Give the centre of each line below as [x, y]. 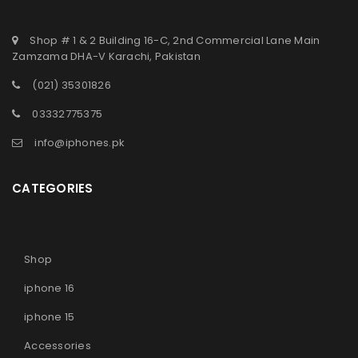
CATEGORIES [53, 188]
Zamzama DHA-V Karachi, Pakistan [106, 56]
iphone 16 [50, 288]
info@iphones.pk [80, 143]
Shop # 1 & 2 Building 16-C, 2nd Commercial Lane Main [175, 40]
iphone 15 [50, 317]
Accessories [58, 346]
